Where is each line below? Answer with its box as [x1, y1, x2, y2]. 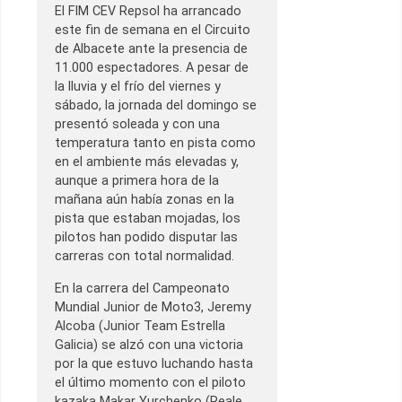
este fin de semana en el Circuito [55, 22, 250, 39]
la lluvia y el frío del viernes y [55, 79, 221, 95]
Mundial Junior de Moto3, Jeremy [55, 299, 251, 315]
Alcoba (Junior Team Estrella [55, 318, 225, 334]
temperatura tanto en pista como [55, 135, 256, 152]
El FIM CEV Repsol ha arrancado [55, 4, 241, 20]
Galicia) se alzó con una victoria [55, 336, 243, 353]
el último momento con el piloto [55, 374, 246, 390]
